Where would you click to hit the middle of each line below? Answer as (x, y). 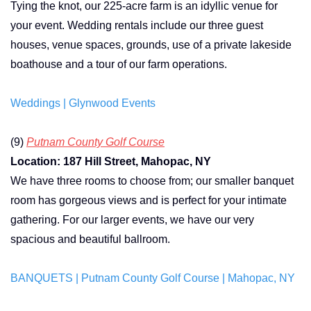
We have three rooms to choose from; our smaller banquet (152, 180)
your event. (37, 25)
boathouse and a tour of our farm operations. (119, 64)
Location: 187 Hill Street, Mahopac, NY (112, 161)
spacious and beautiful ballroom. (92, 239)
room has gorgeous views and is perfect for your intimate (149, 200)
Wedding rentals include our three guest (165, 25)
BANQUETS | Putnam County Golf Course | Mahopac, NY (153, 278)
